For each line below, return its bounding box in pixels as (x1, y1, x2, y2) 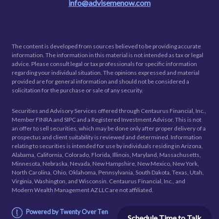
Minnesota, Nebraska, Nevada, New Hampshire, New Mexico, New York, (12, 160, 199, 168)
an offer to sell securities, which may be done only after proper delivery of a (12, 125, 206, 132)
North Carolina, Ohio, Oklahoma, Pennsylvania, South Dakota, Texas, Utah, (12, 169, 204, 176)
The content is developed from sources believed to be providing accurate (12, 43, 201, 50)
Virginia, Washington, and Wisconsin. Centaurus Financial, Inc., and (12, 177, 185, 185)
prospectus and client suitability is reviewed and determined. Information (12, 133, 202, 141)
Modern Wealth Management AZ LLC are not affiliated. (12, 186, 153, 194)
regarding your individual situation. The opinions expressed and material (12, 69, 199, 77)
